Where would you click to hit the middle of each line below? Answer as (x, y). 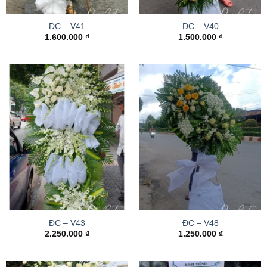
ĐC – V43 (67, 223)
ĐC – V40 (200, 26)
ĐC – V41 (67, 26)
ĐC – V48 (200, 223)
